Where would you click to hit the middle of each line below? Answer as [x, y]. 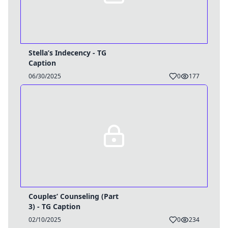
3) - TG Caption [54, 206]
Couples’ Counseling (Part [74, 196]
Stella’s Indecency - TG [67, 53]
